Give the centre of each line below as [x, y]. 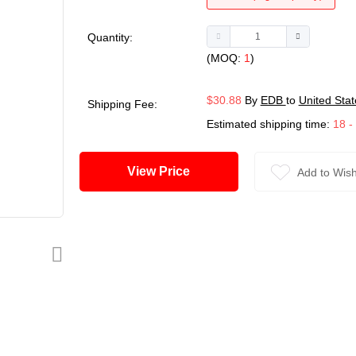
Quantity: [110, 38]
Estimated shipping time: [269, 124]
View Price [175, 172]
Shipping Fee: [122, 104]
